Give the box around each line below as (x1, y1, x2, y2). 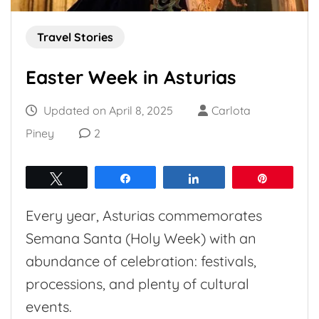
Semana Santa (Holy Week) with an (26, 229, 256, 247)
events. (26, 297, 72, 315)
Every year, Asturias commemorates (26, 206, 262, 224)
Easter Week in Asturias (26, 65, 236, 89)
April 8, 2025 (109, 103, 173, 117)
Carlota (211, 103, 251, 117)
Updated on (41, 103, 109, 117)
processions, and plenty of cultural (26, 274, 249, 293)
